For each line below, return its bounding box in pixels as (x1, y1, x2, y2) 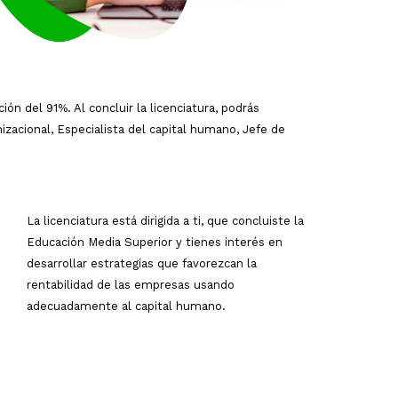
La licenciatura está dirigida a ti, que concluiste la (27, 213, 304, 227)
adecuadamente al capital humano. (27, 298, 226, 313)
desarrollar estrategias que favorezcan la (27, 256, 257, 270)
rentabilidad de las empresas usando (27, 277, 235, 291)
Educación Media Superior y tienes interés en (27, 235, 283, 249)
